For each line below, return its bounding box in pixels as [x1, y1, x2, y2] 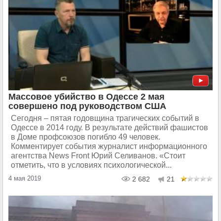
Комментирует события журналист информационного [11, 142, 207, 151]
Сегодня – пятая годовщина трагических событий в [11, 114, 199, 123]
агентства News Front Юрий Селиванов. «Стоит [11, 151, 185, 160]
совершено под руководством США [8, 101, 166, 111]
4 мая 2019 [8, 175, 41, 183]
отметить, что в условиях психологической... [11, 161, 172, 170]
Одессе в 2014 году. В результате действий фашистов [11, 123, 208, 132]
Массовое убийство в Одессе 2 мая [8, 92, 165, 102]
